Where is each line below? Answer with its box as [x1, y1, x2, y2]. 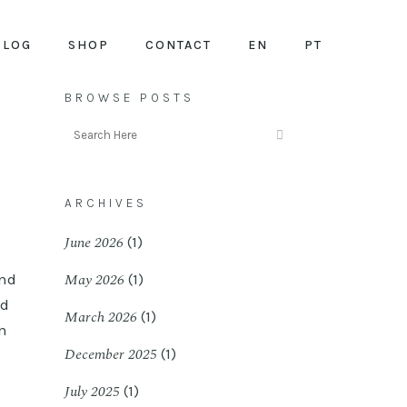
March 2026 [65, 306, 137, 328]
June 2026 [65, 232, 124, 253]
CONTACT [145, 37, 212, 53]
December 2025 [65, 343, 157, 365]
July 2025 [65, 381, 120, 402]
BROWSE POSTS [65, 90, 194, 105]
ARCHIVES [65, 195, 147, 211]
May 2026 [65, 269, 124, 291]
